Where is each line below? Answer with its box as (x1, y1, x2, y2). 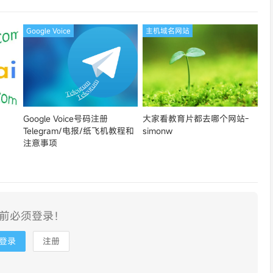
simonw (143, 125, 173, 136)
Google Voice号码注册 (23, 113, 108, 124)
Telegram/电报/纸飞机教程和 (23, 125, 134, 136)
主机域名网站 (146, 26, 190, 35)
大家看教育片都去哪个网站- (143, 113, 249, 124)
